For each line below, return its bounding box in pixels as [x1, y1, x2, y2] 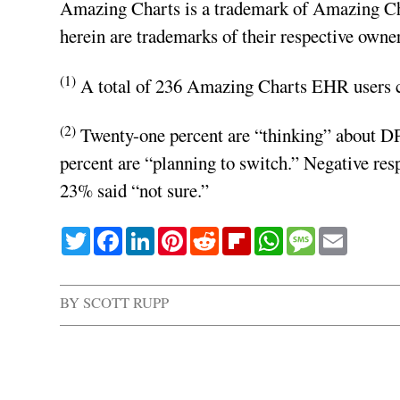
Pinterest [187, 221, 253, 247]
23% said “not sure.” [60, 178, 210, 204]
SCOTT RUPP [83, 292, 170, 313]
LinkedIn [154, 221, 222, 247]
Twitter [90, 221, 145, 247]
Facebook [122, 221, 193, 247]
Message [315, 221, 379, 247]
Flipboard [251, 221, 323, 247]
